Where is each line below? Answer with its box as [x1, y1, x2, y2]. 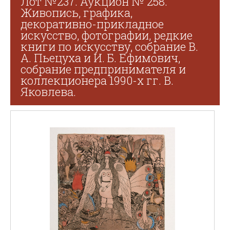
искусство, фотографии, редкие [21, 28, 193, 43]
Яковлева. [21, 84, 76, 99]
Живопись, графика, [21, 5, 132, 20]
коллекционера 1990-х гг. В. [21, 73, 174, 88]
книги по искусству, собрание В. [21, 39, 198, 54]
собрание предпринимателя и [21, 62, 186, 76]
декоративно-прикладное [21, 16, 164, 31]
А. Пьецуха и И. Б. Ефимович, [21, 50, 180, 65]
